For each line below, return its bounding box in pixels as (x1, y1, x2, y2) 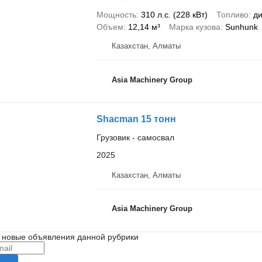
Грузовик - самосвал (96, 133, 174, 142)
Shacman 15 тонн (96, 114, 176, 124)
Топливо (216, 10, 249, 19)
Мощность (96, 10, 136, 19)
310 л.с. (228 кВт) (140, 10, 208, 19)
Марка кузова (168, 22, 220, 32)
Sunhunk (225, 22, 258, 32)
